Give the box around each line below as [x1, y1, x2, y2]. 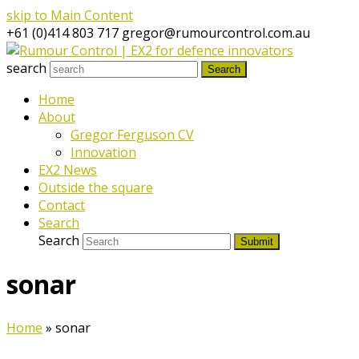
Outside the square [38, 179, 153, 196]
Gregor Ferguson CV [71, 126, 194, 143]
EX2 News [38, 161, 97, 179]
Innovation [71, 143, 136, 161]
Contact [38, 196, 85, 214]
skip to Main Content [6, 6, 133, 24]
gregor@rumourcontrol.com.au [122, 24, 310, 42]
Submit [240, 236, 273, 248]
